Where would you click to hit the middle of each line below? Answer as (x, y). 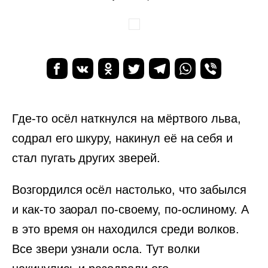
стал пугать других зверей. (86, 158)
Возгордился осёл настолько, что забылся (130, 190)
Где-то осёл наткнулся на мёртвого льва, (127, 118)
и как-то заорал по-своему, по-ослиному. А (131, 209)
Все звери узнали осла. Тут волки (106, 249)
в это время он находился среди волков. (126, 229)
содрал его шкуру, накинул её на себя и (123, 138)
